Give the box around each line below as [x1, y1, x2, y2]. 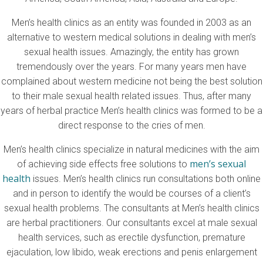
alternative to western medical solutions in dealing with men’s [7, 31, 256, 43]
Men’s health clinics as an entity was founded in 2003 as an [12, 16, 251, 28]
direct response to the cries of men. [58, 119, 205, 131]
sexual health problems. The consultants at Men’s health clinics [4, 202, 259, 214]
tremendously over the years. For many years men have [16, 60, 247, 72]
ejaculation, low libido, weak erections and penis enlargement [6, 246, 257, 258]
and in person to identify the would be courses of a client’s [12, 187, 251, 199]
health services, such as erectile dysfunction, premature [18, 231, 245, 243]
